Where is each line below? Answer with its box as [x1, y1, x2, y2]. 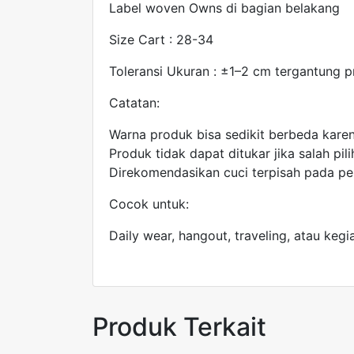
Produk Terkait [92, 311, 266, 342]
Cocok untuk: [109, 195, 189, 212]
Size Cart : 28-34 [109, 31, 213, 47]
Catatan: [109, 94, 160, 111]
